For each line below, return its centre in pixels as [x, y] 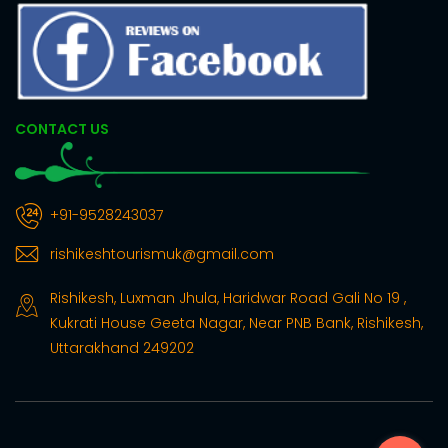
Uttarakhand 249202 [122, 348]
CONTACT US [62, 129]
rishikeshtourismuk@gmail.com [162, 254]
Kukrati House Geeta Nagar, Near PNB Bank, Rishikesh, [236, 323]
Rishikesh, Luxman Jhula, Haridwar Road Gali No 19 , [228, 298]
